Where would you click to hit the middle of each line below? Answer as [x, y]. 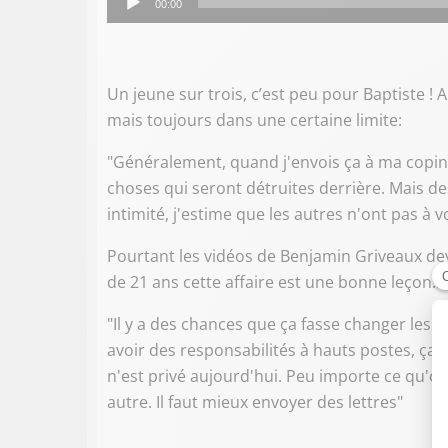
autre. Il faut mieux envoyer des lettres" [255, 401]
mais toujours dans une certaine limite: [254, 119]
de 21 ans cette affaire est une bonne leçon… [275, 281]
